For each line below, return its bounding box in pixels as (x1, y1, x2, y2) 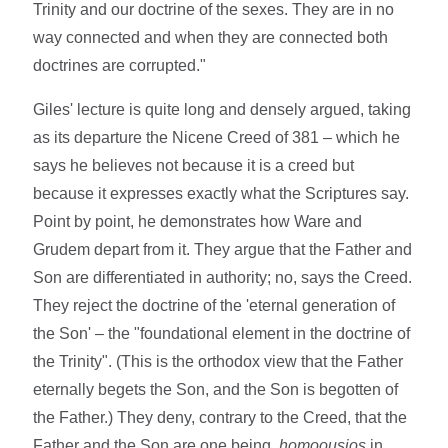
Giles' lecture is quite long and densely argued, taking (33, 100, 412, 118)
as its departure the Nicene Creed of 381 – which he (33, 128, 401, 146)
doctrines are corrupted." (33, 56, 207, 74)
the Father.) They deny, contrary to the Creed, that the (33, 408, 408, 426)
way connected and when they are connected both (33, 28, 389, 46)
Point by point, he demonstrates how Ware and (33, 212, 363, 230)
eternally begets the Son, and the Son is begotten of (33, 380, 399, 398)
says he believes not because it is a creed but (33, 156, 355, 174)
